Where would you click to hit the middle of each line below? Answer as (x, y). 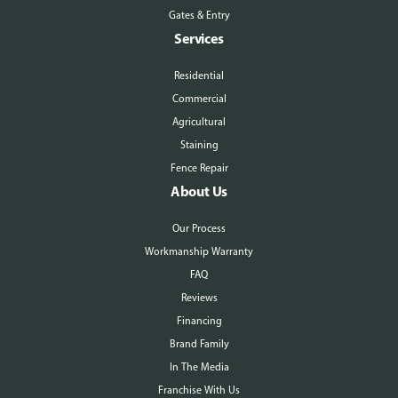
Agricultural (199, 122)
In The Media (199, 367)
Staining (199, 145)
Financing (199, 321)
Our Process (199, 228)
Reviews (199, 298)
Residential (199, 76)
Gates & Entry (199, 15)
